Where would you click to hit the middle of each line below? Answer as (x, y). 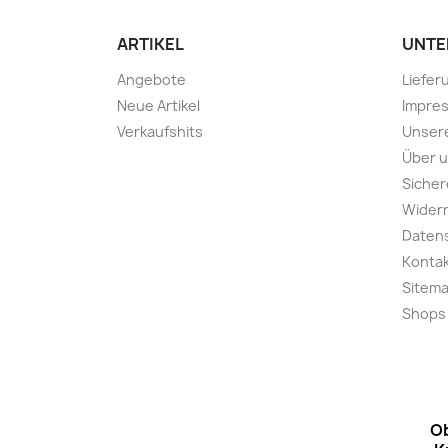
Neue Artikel (158, 105)
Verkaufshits (160, 131)
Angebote (151, 79)
